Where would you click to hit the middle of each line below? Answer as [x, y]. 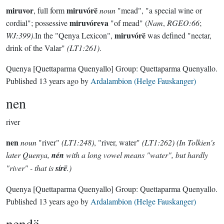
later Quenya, [29, 155]
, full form [50, 10]
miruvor [20, 10]
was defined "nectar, [178, 35]
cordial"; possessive [38, 23]
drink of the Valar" [36, 48]
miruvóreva [89, 23]
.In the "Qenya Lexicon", [74, 35]
